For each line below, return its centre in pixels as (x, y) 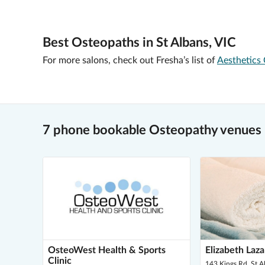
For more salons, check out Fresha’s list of (129, 60)
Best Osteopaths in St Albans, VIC (139, 43)
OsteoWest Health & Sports (107, 250)
